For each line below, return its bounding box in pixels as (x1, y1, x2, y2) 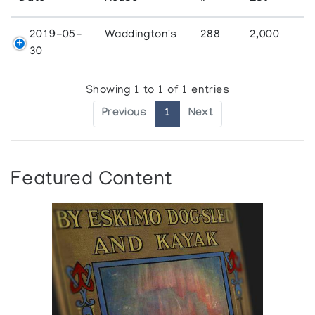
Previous (101, 107, 147, 121)
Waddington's (105, 28, 177, 41)
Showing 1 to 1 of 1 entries (86, 84, 229, 98)
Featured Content (11, 169, 172, 192)
